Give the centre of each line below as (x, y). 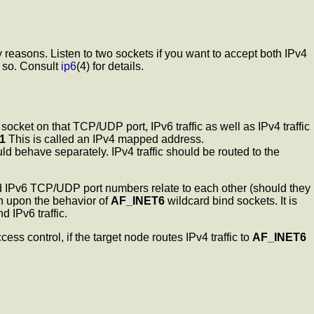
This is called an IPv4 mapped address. (105, 139)
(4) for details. (110, 67)
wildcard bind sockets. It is (231, 201)
